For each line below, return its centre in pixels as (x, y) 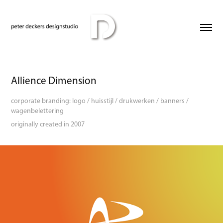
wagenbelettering (38, 111)
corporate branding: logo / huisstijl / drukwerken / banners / (100, 101)
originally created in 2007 (48, 124)
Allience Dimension (54, 80)
